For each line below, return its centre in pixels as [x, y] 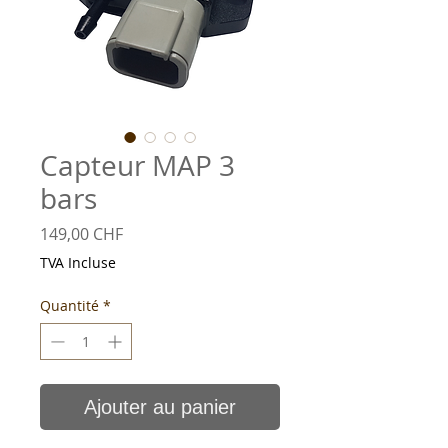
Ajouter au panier [160, 407]
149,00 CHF [81, 234]
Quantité [69, 306]
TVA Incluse [78, 263]
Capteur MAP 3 [137, 166]
